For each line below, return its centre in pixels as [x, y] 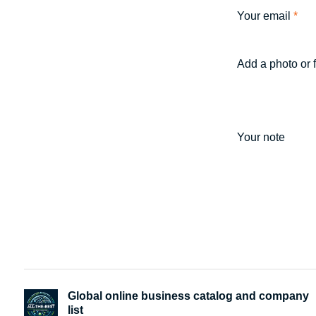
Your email [266, 16]
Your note [261, 137]
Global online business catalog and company [188, 296]
